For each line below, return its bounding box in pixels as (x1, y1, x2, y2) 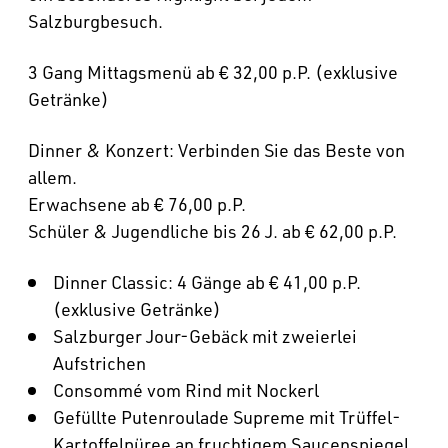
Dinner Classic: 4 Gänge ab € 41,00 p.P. (53, 270, 361, 293)
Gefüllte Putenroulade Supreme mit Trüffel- (53, 405, 401, 428)
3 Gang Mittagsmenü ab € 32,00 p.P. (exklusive (28, 60, 398, 83)
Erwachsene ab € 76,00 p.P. (28, 192, 246, 215)
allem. (28, 165, 77, 188)
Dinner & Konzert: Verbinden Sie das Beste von (28, 138, 405, 161)
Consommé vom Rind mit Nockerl (53, 378, 319, 401)
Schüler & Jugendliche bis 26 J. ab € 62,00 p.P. (28, 219, 397, 242)
